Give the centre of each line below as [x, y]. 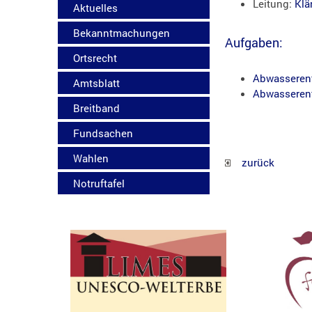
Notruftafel [99, 183]
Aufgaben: [254, 42]
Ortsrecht [95, 57]
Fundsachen [103, 133]
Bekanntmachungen [122, 32]
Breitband [97, 108]
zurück [253, 163]
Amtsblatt [97, 83]
